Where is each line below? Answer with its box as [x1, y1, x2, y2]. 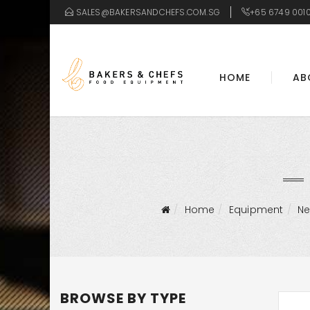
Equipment [228, 203, 284, 217]
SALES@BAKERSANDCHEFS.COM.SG [75, 6, 220, 18]
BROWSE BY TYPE [60, 289, 186, 309]
